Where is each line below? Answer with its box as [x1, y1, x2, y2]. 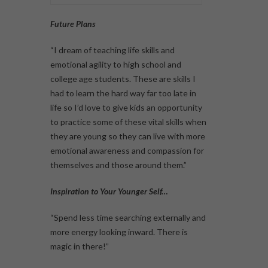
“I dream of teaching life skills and [50, 45, 175, 56]
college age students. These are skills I [50, 74, 196, 84]
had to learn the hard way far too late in [50, 88, 196, 99]
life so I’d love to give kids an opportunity [50, 102, 202, 113]
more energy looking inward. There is [50, 227, 188, 237]
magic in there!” [50, 241, 109, 252]
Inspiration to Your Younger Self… [50, 186, 168, 197]
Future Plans [50, 19, 96, 29]
